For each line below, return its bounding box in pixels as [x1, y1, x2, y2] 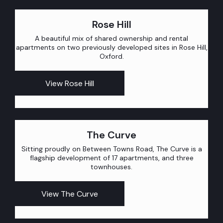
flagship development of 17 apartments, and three [29, 153, 194, 163]
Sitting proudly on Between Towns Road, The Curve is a [21, 144, 202, 154]
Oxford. [99, 52, 124, 61]
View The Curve [41, 188, 98, 199]
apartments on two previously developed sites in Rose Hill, [15, 43, 208, 52]
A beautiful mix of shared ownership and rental [35, 34, 188, 43]
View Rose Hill [45, 78, 94, 89]
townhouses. [91, 162, 132, 172]
